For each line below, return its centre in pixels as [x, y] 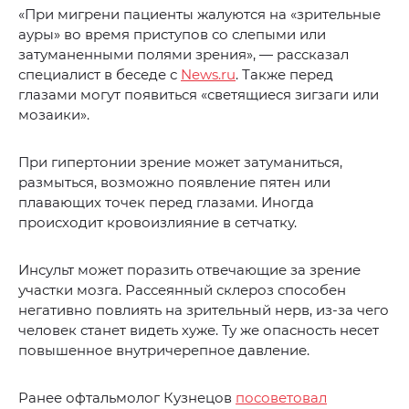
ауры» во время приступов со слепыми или [172, 35]
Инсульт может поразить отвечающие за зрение [189, 270]
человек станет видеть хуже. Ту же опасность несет [199, 330]
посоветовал [281, 398]
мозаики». [54, 115]
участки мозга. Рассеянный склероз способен [182, 290]
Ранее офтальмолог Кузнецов [127, 398]
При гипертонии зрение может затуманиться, [180, 163]
